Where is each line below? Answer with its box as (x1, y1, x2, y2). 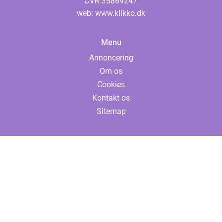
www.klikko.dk (95, 8, 145, 18)
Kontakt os (92, 93, 130, 103)
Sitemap (96, 107, 126, 116)
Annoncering (89, 53, 133, 63)
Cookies (97, 80, 125, 90)
